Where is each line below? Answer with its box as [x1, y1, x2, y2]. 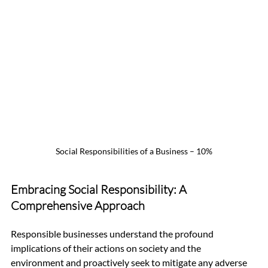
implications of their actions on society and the [11, 242, 203, 254]
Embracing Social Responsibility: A [11, 181, 189, 197]
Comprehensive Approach [11, 197, 145, 213]
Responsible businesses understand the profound [11, 227, 215, 239]
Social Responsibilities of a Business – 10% [56, 145, 212, 156]
